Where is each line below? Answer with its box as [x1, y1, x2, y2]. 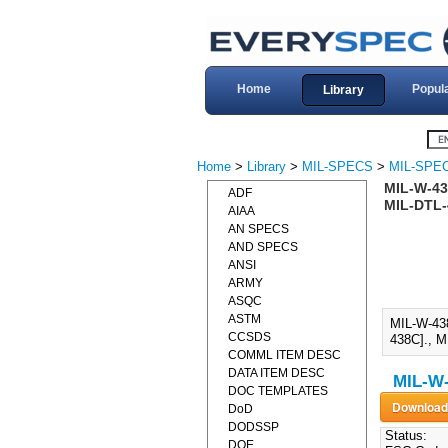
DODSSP [228, 420, 279, 434]
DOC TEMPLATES [228, 384, 328, 398]
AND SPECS [228, 240, 298, 254]
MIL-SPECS [302, 159, 373, 174]
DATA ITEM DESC [228, 366, 325, 380]
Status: [380, 428, 427, 444]
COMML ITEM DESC [228, 348, 341, 362]
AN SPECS [228, 222, 289, 236]
